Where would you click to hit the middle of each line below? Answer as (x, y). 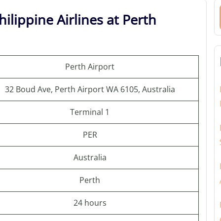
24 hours (90, 203)
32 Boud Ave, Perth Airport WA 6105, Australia (90, 89)
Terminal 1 (90, 112)
